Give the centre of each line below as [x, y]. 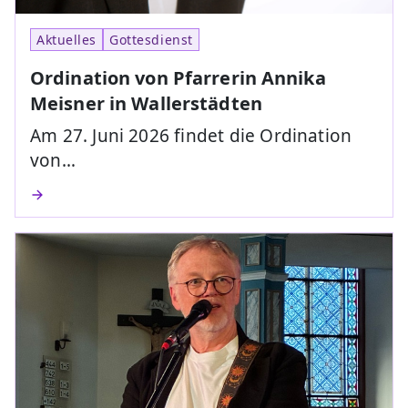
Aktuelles [67, 39]
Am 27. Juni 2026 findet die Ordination [191, 135]
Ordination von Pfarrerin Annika [178, 77]
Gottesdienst [151, 39]
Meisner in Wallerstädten [146, 103]
